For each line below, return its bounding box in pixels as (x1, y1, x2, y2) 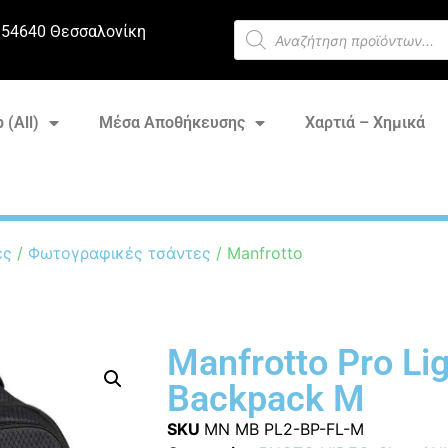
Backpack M (166, 377, 365, 420)
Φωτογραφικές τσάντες (28, 242, 211, 263)
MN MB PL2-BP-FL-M (203, 418, 364, 439)
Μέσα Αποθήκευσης (98, 113, 245, 132)
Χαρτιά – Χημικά (304, 113, 425, 132)
